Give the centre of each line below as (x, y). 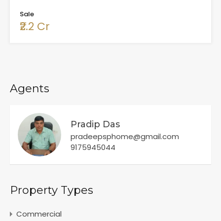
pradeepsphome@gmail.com (125, 136)
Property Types (52, 190)
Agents (30, 88)
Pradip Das (95, 124)
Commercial (39, 214)
